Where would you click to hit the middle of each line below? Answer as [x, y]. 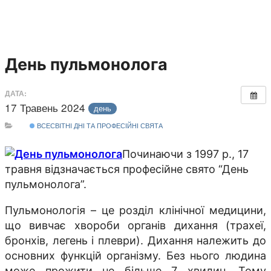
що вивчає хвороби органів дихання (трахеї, [135, 226]
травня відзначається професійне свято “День [127, 169]
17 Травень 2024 [47, 107]
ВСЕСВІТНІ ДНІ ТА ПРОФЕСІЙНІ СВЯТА [99, 125]
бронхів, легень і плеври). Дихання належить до [135, 241]
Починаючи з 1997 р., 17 [185, 154]
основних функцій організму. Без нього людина [135, 256]
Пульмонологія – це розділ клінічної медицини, [135, 211]
